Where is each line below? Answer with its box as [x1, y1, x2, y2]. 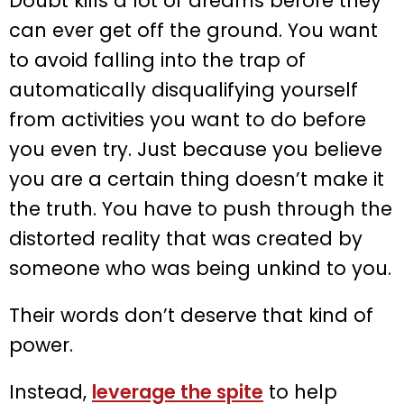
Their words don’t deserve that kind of [9, 302, 373, 329]
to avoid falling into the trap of [9, 47, 306, 74]
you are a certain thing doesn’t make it [9, 166, 384, 193]
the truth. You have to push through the [9, 196, 392, 223]
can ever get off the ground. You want [9, 17, 378, 44]
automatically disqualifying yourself [9, 77, 358, 104]
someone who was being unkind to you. [9, 255, 391, 282]
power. [9, 332, 73, 359]
